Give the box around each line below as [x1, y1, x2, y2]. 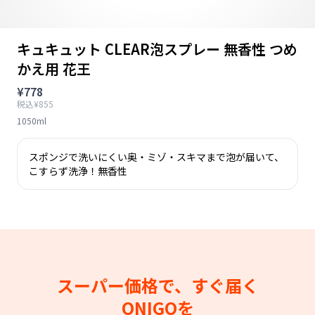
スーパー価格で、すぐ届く [56, 273, 259, 297]
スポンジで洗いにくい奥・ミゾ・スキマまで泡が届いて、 [29, 150, 284, 164]
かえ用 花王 [17, 58, 91, 79]
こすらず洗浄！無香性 [29, 164, 127, 178]
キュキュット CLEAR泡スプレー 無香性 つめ [17, 39, 297, 59]
